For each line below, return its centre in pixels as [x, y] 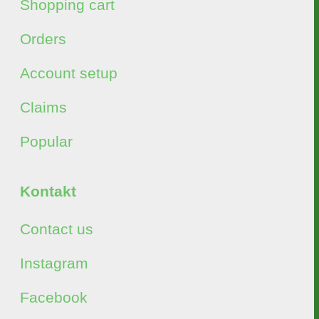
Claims [43, 107]
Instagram [54, 263]
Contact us [57, 229]
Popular [46, 141]
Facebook [54, 297]
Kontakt [48, 191]
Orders [43, 39]
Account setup [69, 73]
